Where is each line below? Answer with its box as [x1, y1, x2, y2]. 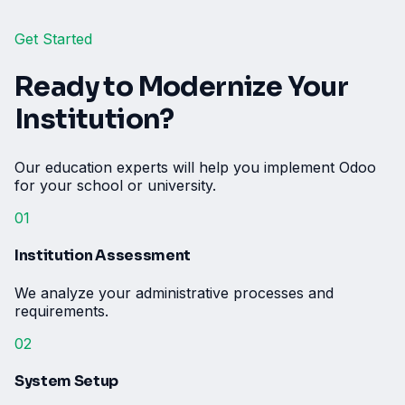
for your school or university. [14, 175, 216, 194]
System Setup [14, 372, 119, 391]
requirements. [14, 302, 108, 321]
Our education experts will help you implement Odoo [14, 157, 376, 176]
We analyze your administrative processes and [14, 284, 334, 303]
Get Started [14, 29, 92, 48]
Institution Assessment [14, 245, 191, 265]
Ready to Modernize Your [14, 69, 349, 104]
